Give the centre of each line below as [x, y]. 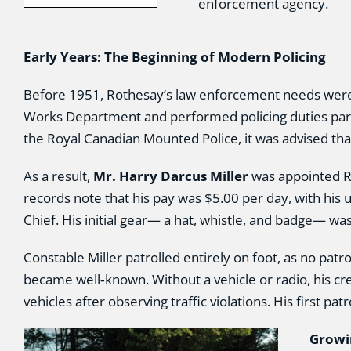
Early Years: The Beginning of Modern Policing [174, 57]
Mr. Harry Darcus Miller [170, 176]
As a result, [58, 176]
